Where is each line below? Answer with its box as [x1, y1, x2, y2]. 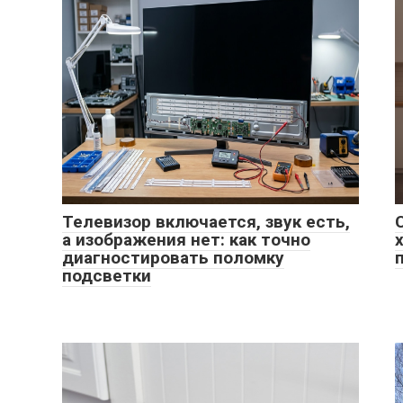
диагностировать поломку [62, 247, 284, 268]
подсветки [62, 265, 151, 286]
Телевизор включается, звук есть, [62, 211, 350, 232]
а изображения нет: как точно [62, 229, 310, 250]
